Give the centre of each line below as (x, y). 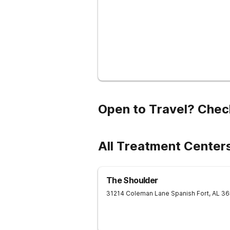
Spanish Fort (190, 193)
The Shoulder (132, 180)
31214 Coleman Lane (138, 193)
